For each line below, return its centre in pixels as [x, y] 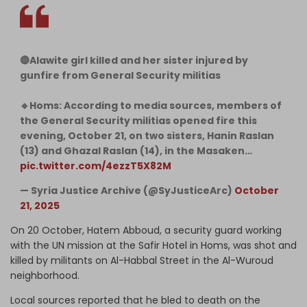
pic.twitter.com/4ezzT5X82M [96, 165]
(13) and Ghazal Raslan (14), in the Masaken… [136, 150]
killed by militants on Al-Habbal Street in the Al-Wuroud [142, 260]
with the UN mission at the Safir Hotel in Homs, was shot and [153, 245]
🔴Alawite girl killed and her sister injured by [134, 60]
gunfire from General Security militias [120, 75]
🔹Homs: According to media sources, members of [151, 105]
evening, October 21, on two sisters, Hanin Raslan [147, 135]
